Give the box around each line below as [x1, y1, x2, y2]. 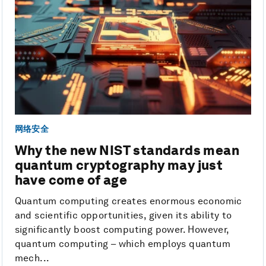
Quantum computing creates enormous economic [14, 195, 242, 207]
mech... [14, 252, 50, 264]
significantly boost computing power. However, [14, 224, 229, 236]
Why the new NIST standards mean [14, 142, 240, 159]
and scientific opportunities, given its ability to [14, 210, 232, 221]
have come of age [14, 172, 128, 188]
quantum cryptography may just [14, 157, 223, 173]
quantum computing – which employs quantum [14, 238, 231, 250]
